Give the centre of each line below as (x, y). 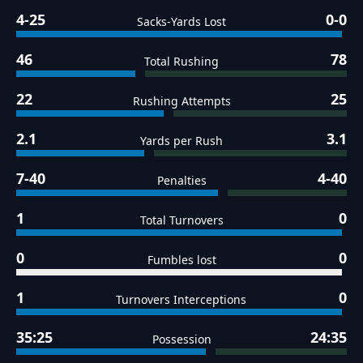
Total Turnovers (181, 220)
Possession (181, 340)
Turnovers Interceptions (181, 300)
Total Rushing (181, 62)
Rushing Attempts (181, 101)
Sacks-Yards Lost (181, 22)
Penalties (181, 181)
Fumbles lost (181, 260)
